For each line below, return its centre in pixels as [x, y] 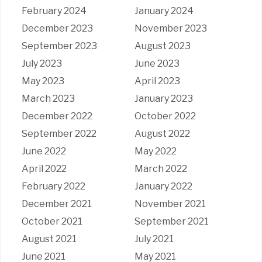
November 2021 [170, 204]
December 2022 [57, 116]
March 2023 [48, 98]
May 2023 [43, 81]
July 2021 [154, 239]
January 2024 [164, 11]
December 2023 [57, 28]
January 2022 [163, 186]
